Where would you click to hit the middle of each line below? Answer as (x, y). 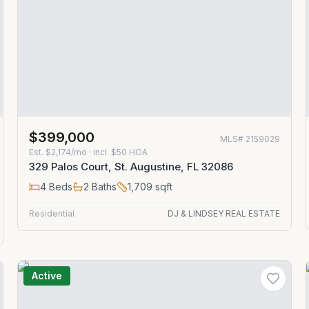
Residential (52, 213)
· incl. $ (102, 152)
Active (47, 276)
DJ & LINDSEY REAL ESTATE (223, 213)
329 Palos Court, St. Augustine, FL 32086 (131, 167)
